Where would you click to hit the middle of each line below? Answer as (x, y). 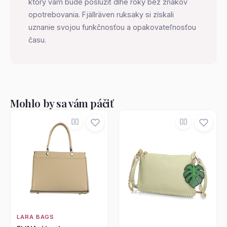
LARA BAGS (36, 217)
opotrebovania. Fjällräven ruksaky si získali (101, 14)
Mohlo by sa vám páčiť (62, 103)
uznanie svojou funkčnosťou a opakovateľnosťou (112, 27)
